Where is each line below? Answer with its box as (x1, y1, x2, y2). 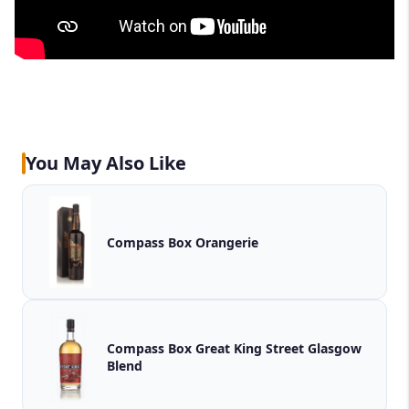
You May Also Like (26, 151, 186, 176)
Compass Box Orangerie (107, 233, 258, 251)
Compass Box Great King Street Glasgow (107, 340, 308, 358)
